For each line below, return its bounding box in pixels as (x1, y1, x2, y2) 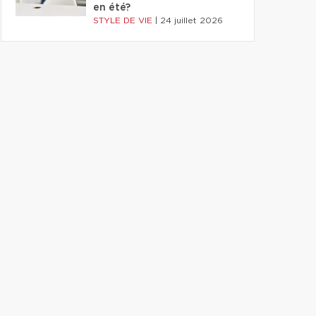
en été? (93, 3, 130, 13)
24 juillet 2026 (160, 16, 223, 25)
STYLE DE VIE (93, 16, 155, 25)
